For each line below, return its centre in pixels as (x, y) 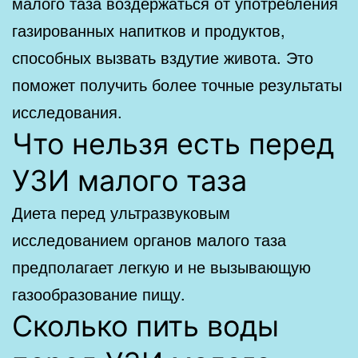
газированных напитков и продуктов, (149, 30)
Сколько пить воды (145, 326)
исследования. (67, 111)
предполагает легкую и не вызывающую (161, 266)
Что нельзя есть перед (173, 143)
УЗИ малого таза (129, 180)
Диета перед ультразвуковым (121, 212)
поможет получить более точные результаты (177, 84)
